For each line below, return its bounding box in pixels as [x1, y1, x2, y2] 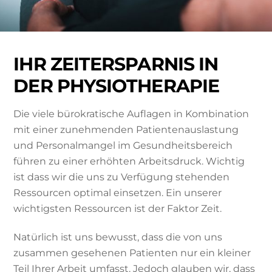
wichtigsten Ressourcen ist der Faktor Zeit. [13, 203, 222, 215]
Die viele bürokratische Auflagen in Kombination [13, 108, 250, 120]
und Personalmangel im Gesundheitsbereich [13, 140, 233, 152]
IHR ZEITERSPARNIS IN [13, 53, 219, 76]
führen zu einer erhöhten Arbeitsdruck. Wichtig [13, 155, 245, 168]
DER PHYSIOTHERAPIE [13, 75, 219, 98]
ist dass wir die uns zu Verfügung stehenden [13, 171, 230, 183]
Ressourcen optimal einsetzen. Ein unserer [13, 187, 222, 199]
